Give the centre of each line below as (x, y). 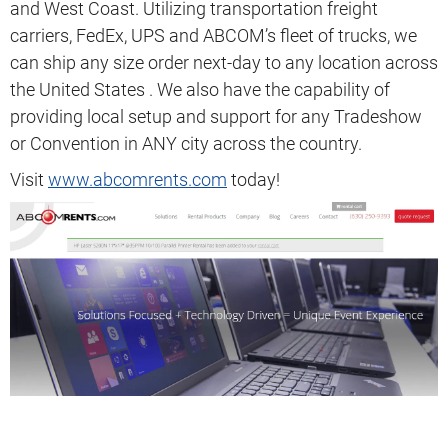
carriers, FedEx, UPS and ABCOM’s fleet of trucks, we (213, 35)
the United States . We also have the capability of (200, 89)
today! (253, 179)
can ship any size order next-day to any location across (224, 62)
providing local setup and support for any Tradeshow (216, 116)
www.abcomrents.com (137, 179)
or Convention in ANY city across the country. (186, 143)
